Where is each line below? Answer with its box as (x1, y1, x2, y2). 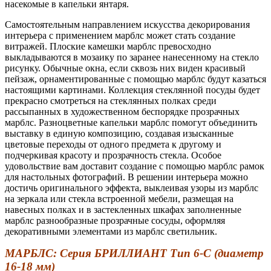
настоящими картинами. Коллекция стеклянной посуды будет (5, 85, 260, 96)
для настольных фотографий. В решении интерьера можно (5, 172, 248, 183)
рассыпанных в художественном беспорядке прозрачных (5, 106, 240, 117)
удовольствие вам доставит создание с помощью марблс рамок (5, 161, 264, 172)
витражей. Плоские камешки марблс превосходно (5, 41, 211, 52)
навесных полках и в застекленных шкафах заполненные (5, 204, 241, 215)
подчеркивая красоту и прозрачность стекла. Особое (5, 150, 221, 161)
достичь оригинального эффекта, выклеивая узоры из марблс (5, 183, 258, 194)
